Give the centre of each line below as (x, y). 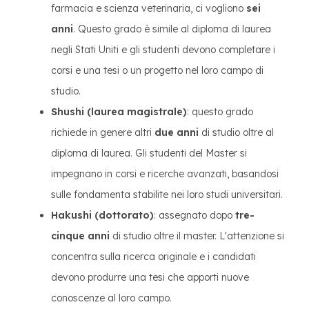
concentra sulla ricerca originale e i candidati (153, 257)
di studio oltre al (236, 132)
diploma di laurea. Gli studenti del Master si (149, 153)
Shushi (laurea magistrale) (119, 112)
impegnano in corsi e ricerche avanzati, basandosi (165, 174)
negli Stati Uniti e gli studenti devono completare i (163, 50)
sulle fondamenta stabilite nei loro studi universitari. (167, 195)
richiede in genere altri (103, 132)
